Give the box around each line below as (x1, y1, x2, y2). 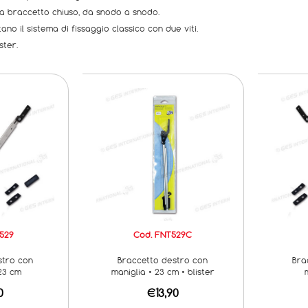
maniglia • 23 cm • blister (111, 265, 214, 277)
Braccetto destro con (118, 254, 208, 265)
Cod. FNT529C (133, 228, 192, 240)
